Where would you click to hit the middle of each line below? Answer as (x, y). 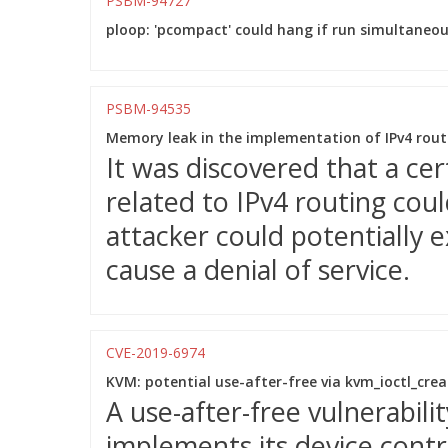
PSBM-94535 (148, 108)
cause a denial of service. (258, 269)
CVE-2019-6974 (155, 352)
